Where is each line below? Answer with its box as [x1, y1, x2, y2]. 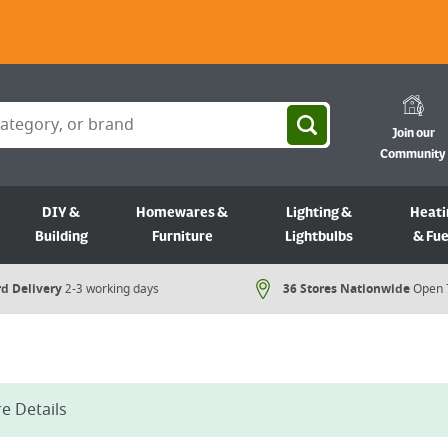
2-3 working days [65, 280, 159, 298]
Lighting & [286, 205, 353, 221]
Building [34, 229, 88, 245]
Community [380, 147, 446, 162]
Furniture [151, 229, 213, 245]
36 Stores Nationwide [283, 280, 410, 298]
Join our [391, 126, 435, 141]
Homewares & [136, 205, 229, 221]
